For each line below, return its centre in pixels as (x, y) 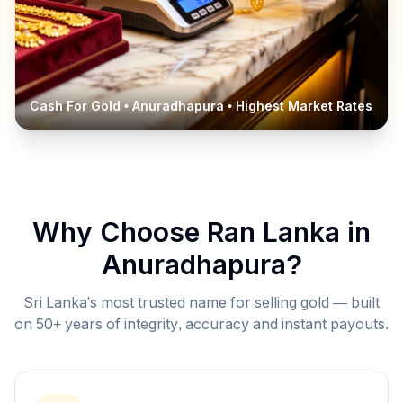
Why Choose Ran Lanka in (201, 233)
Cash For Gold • (81, 106)
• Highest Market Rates (298, 106)
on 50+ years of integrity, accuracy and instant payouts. (201, 324)
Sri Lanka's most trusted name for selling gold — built (201, 303)
